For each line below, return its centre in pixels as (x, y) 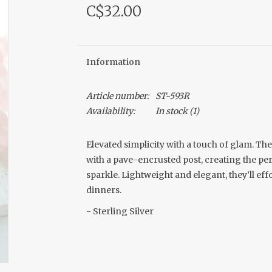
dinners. (104, 190)
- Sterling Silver (120, 211)
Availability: (110, 111)
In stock (171, 111)
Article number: (117, 96)
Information (113, 62)
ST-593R (172, 96)
